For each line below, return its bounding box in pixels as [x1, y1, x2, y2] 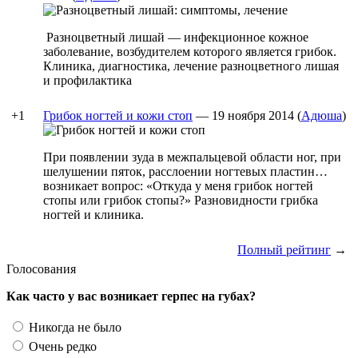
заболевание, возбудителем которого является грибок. [43, 44, 336, 58]
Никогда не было [26, 320, 121, 334]
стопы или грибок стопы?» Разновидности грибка [43, 193, 318, 207]
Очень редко [26, 339, 97, 353]
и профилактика [43, 73, 135, 87]
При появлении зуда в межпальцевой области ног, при [43, 149, 341, 164]
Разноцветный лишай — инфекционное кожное [46, 30, 308, 44]
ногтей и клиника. [43, 207, 144, 221]
